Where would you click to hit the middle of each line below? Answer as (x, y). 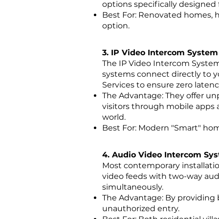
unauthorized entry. (141, 208)
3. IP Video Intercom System (160, 53)
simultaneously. (133, 187)
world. (114, 117)
